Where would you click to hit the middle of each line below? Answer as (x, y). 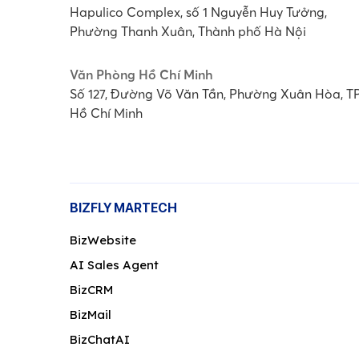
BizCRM (91, 289)
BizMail (91, 314)
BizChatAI (100, 339)
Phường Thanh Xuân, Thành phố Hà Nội (188, 31)
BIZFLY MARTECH (123, 208)
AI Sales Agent (114, 264)
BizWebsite (103, 240)
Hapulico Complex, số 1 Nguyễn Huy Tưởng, (198, 12)
